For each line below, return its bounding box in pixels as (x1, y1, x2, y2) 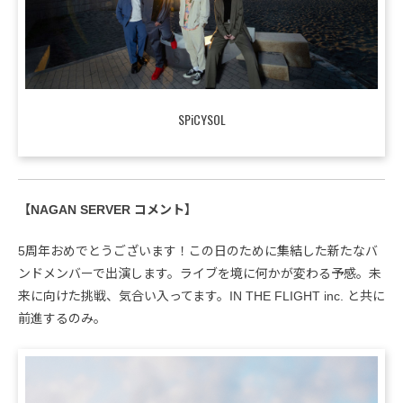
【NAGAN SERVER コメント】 (18, 201, 197, 217)
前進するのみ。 (18, 310, 106, 326)
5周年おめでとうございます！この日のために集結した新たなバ (18, 243, 378, 258)
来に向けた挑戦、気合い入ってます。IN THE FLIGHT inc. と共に (18, 288, 385, 303)
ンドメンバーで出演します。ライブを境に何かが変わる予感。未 (18, 265, 381, 281)
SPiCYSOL (177, 109, 226, 129)
